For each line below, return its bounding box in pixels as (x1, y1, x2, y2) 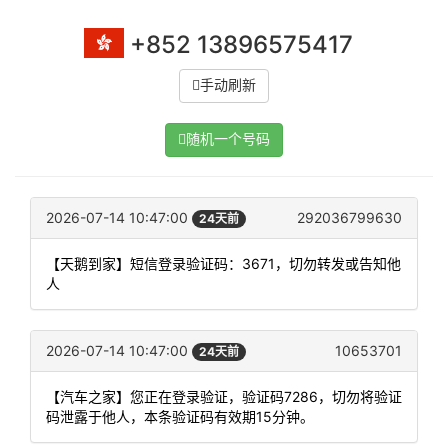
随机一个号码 (186, 131, 270, 147)
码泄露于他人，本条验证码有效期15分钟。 (46, 408, 314, 426)
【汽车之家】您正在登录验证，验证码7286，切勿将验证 (46, 388, 402, 406)
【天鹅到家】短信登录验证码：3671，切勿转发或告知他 (46, 255, 401, 273)
